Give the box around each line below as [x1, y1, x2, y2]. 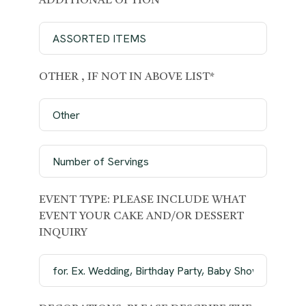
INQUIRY [38, 227, 87, 239]
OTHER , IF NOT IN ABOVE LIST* [38, 72, 214, 83]
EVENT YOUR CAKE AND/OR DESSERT [38, 211, 244, 223]
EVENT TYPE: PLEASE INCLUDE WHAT [38, 195, 246, 206]
